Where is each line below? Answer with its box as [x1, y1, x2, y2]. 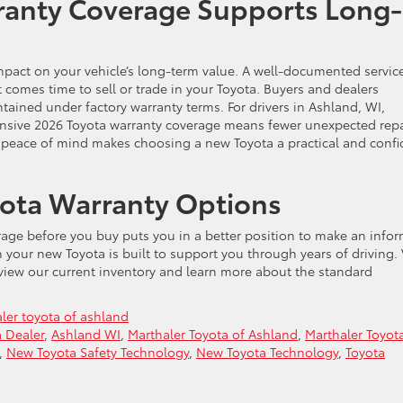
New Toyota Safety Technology [6, 342, 189, 361]
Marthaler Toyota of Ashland [128, 324, 298, 343]
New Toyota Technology [196, 342, 338, 361]
